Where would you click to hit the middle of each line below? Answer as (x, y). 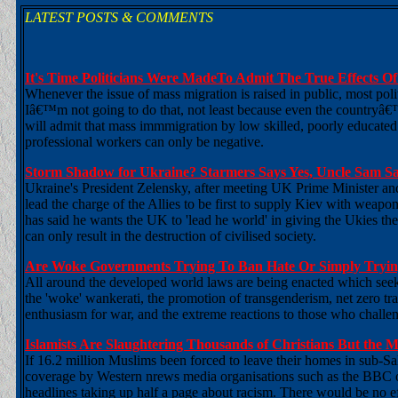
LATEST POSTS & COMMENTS (119, 17)
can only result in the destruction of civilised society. (171, 236)
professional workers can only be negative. (144, 142)
